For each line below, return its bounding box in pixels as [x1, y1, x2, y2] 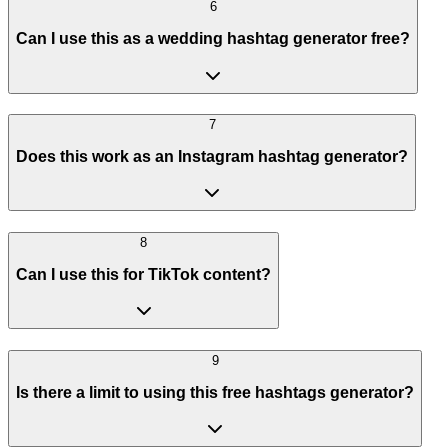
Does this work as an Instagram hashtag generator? [16, 147, 408, 165]
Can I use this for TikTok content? [16, 265, 271, 283]
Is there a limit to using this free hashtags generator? [16, 383, 414, 401]
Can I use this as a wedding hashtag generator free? [16, 29, 410, 47]
